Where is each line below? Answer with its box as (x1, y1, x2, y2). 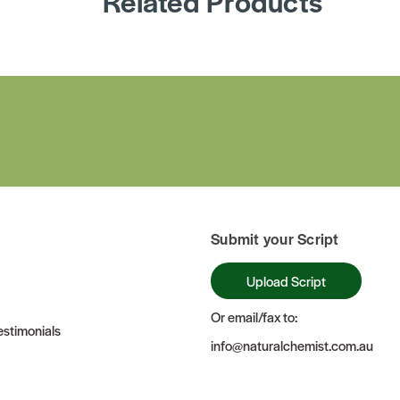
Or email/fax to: (211, 307, 297, 327)
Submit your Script (211, 227, 339, 249)
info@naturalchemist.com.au (211, 336, 373, 355)
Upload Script (246, 271, 326, 290)
